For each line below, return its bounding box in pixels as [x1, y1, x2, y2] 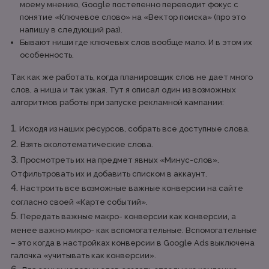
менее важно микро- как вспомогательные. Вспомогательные [11, 226, 257, 235]
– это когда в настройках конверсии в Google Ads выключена [11, 238, 255, 247]
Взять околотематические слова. [20, 140, 153, 149]
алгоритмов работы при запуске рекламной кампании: [11, 98, 224, 107]
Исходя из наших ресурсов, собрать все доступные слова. [19, 124, 250, 133]
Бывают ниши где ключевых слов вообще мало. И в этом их [20, 38, 252, 47]
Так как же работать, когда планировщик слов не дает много [11, 73, 253, 82]
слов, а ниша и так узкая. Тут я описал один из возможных [11, 85, 236, 94]
